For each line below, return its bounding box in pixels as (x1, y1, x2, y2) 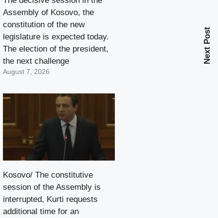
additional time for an (3, 206, 79, 216)
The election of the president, (3, 44, 109, 54)
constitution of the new (3, 19, 85, 29)
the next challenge (3, 56, 69, 66)
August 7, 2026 (3, 68, 50, 75)
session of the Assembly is (3, 182, 101, 192)
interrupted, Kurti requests (3, 194, 98, 204)
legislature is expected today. (3, 32, 109, 41)
